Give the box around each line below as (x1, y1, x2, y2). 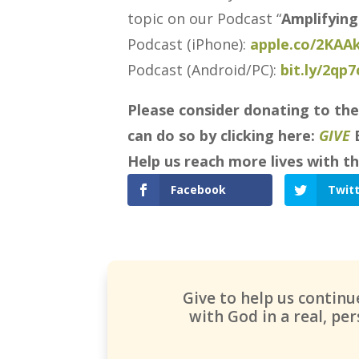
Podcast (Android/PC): (127, 60, 281, 80)
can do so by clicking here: (127, 126, 320, 146)
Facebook (171, 182, 227, 198)
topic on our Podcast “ (127, 9, 282, 29)
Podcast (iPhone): (127, 34, 251, 54)
